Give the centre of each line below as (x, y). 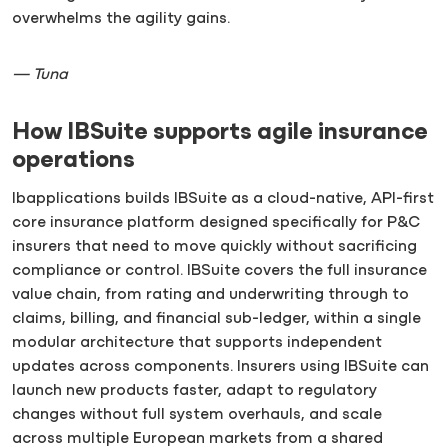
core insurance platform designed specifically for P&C (216, 223)
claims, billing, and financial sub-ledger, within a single (216, 319)
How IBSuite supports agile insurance (220, 132)
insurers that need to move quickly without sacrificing (214, 247)
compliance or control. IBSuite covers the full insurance (219, 271)
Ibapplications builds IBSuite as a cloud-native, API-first (223, 199)
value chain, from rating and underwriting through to (210, 295)
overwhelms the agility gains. (121, 18)
